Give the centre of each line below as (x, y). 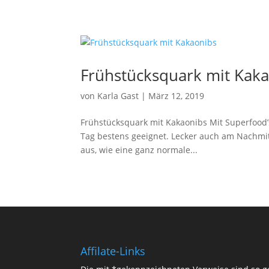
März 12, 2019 (177, 96)
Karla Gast (118, 96)
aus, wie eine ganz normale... (139, 150)
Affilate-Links (113, 251)
